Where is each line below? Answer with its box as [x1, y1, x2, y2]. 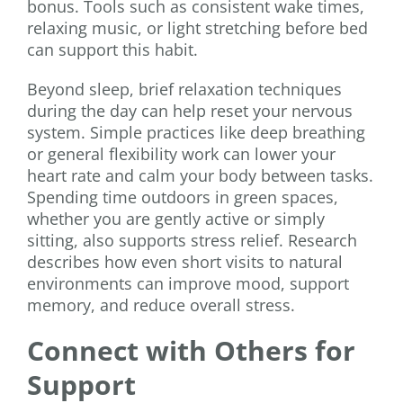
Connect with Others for [27, 332, 355, 370]
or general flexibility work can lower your [27, 143, 336, 166]
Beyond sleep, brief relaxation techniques [27, 78, 342, 101]
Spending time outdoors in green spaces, [27, 186, 338, 209]
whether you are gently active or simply [27, 208, 325, 230]
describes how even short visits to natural [27, 251, 343, 273]
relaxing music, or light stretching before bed [27, 17, 368, 40]
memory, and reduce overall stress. [27, 294, 295, 317]
